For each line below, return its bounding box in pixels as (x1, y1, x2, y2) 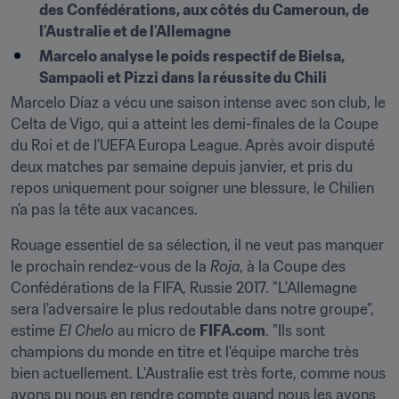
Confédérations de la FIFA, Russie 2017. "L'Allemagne (11, 279, 357, 297)
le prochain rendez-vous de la (11, 257, 210, 275)
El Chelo (59, 322, 114, 339)
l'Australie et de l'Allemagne (39, 22, 231, 40)
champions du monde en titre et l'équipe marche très (11, 343, 359, 361)
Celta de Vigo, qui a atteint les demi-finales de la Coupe (11, 115, 379, 133)
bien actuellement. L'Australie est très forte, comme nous (11, 364, 386, 382)
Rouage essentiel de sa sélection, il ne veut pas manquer (11, 236, 384, 254)
